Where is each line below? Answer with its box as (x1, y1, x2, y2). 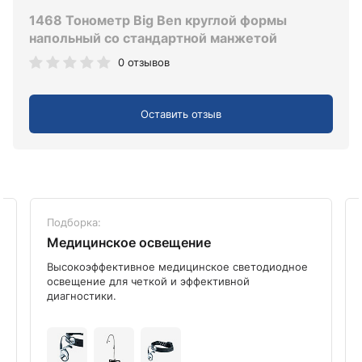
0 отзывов (118, 56, 170, 69)
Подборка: (47, 215, 101, 229)
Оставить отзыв (141, 107, 221, 120)
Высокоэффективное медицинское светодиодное (47, 259, 308, 273)
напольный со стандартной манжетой (29, 30, 277, 47)
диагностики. (47, 288, 116, 302)
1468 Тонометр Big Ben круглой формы (29, 12, 287, 29)
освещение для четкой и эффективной (47, 274, 250, 288)
